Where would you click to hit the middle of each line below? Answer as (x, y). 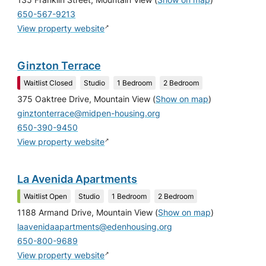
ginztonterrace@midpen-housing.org (89, 113)
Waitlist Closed (48, 83)
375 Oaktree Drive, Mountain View (84, 99)
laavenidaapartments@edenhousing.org (95, 227)
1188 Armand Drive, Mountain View (85, 212)
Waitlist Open (46, 196)
